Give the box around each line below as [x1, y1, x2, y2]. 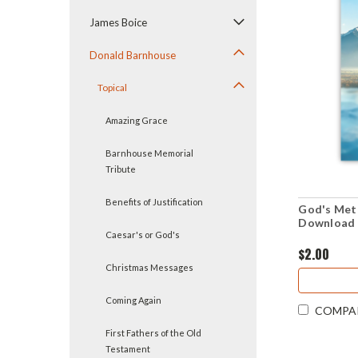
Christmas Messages [105, 262, 193, 272]
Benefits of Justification [105, 197, 203, 207]
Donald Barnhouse [89, 49, 176, 62]
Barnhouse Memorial [105, 148, 193, 158]
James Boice [89, 16, 147, 29]
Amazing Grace [105, 115, 168, 125]
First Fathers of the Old [105, 328, 201, 338]
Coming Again [105, 295, 161, 305]
